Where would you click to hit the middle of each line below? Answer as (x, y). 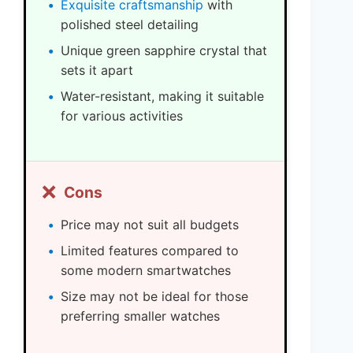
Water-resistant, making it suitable (162, 97)
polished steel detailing (130, 25)
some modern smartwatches (146, 271)
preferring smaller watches (140, 316)
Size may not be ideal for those (154, 297)
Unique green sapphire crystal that (164, 51)
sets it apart (97, 71)
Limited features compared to (150, 251)
